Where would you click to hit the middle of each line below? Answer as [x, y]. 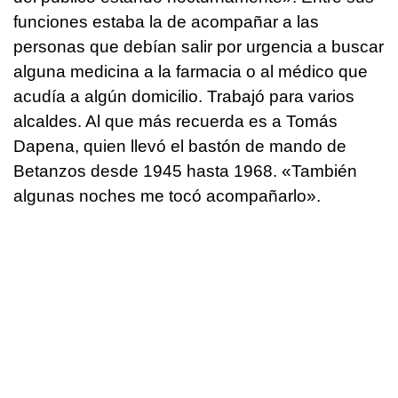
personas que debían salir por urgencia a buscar [199, 47]
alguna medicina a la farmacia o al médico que [191, 72]
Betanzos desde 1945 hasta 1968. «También [185, 171]
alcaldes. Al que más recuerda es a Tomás [175, 122]
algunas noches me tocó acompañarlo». [167, 196]
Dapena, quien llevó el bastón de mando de [180, 147]
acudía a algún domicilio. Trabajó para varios [184, 97]
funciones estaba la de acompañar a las [166, 22]
